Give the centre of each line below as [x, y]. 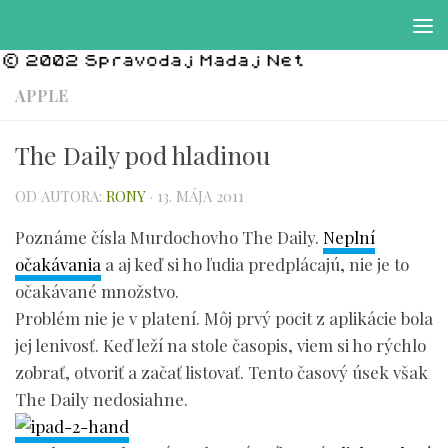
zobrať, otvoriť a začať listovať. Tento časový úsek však [221, 372]
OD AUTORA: [60, 195]
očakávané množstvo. [97, 291]
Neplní [349, 237]
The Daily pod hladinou [142, 154]
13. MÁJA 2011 [200, 195]
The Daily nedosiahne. [101, 399]
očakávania [58, 264]
